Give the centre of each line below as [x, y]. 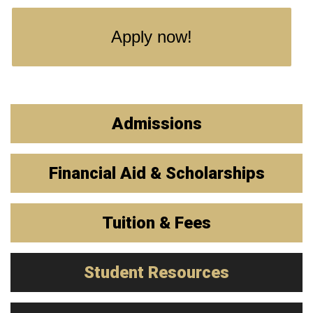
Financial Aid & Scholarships [156, 173]
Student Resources [156, 272]
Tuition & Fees [156, 223]
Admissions [156, 124]
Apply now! [151, 37]
